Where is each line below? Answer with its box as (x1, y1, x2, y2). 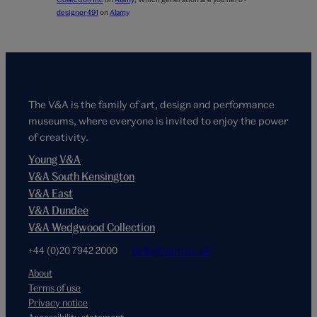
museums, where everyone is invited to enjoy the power (28, 115, 288, 127)
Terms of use (28, 282, 81, 294)
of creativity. (28, 131, 88, 144)
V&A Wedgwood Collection (28, 220, 155, 234)
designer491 (57, 8, 98, 17)
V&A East (28, 186, 73, 200)
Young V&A (28, 152, 81, 166)
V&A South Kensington (28, 169, 134, 183)
